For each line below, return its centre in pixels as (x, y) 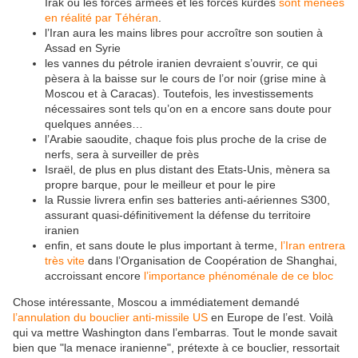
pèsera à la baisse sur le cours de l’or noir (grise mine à (185, 79)
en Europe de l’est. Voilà (270, 318)
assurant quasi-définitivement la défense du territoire (178, 215)
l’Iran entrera (313, 246)
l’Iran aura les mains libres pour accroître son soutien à (184, 33)
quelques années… (94, 124)
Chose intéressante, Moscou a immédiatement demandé (156, 302)
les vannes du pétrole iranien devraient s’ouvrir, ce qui (181, 64)
